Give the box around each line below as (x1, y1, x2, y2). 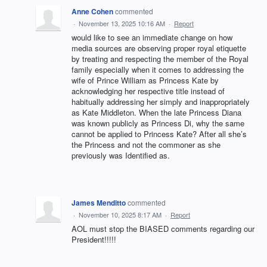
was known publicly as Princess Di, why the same (72, 117, 244, 129)
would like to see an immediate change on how (72, 32, 232, 44)
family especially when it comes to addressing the (72, 64, 244, 76)
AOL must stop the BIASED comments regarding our (72, 223, 254, 235)
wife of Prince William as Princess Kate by (72, 74, 219, 86)
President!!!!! (72, 234, 116, 246)
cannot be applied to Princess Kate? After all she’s (72, 128, 247, 140)
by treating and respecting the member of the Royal (72, 53, 249, 65)
